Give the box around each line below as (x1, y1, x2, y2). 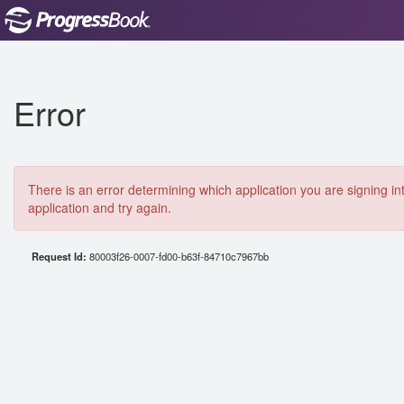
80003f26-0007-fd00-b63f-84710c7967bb (89, 249, 269, 263)
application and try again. (28, 198, 171, 216)
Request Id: (32, 249, 89, 263)
